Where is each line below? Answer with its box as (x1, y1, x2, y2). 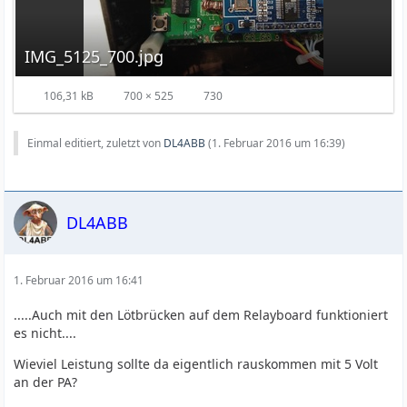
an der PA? (14, 373, 78, 391)
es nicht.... (14, 324, 77, 342)
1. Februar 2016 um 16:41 (14, 273, 144, 288)
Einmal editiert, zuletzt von (27, 135, 164, 151)
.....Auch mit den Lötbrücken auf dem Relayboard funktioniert (14, 306, 389, 323)
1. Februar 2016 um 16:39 (212, 135, 342, 151)
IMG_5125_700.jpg (25, 45, 164, 67)
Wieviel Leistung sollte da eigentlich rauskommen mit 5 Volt (14, 355, 379, 372)
